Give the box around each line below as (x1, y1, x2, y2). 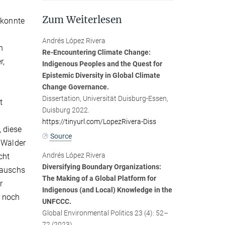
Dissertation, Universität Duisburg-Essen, (42, 94, 168, 103)
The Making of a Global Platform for (42, 174, 156, 182)
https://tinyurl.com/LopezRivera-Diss (42, 118, 156, 126)
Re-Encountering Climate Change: (42, 48, 151, 57)
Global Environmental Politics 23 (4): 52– (42, 208, 168, 217)
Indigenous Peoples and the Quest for (42, 60, 162, 68)
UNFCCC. (42, 197, 71, 205)
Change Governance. (42, 83, 109, 91)
